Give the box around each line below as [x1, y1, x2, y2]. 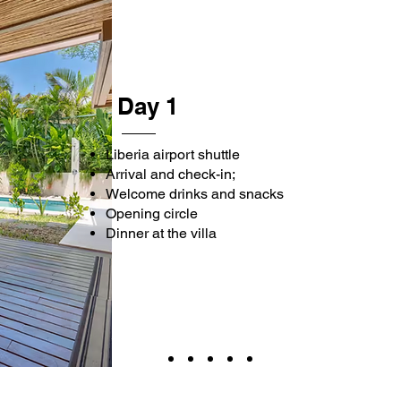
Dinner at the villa [106, 225, 220, 243]
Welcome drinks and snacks [106, 185, 284, 203]
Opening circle [106, 205, 198, 223]
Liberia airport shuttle [106, 146, 240, 164]
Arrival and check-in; [106, 166, 235, 183]
